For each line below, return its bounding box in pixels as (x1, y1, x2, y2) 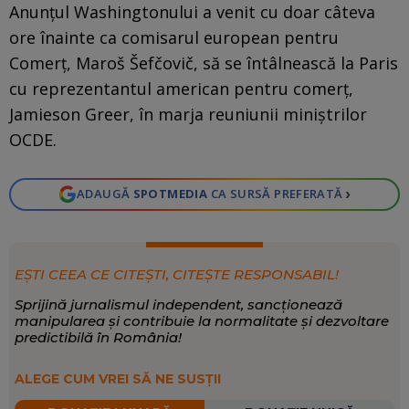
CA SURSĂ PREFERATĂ (207, 185, 343, 203)
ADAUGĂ (76, 185, 133, 203)
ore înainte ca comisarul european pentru (9, 26, 339, 48)
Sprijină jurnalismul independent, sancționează (14, 295, 342, 313)
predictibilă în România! (14, 328, 182, 346)
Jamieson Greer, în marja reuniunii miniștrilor (9, 102, 367, 125)
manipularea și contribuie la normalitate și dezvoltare (14, 311, 389, 330)
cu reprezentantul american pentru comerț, (9, 77, 353, 100)
